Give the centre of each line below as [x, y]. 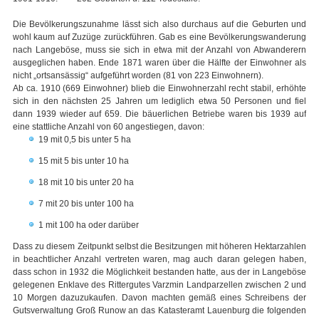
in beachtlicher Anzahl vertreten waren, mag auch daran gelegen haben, [159, 260]
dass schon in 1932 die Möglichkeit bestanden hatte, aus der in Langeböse [159, 272]
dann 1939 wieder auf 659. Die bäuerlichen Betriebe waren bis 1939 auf [159, 114]
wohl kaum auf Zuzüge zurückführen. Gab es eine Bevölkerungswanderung [159, 37]
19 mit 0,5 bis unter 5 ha [85, 140]
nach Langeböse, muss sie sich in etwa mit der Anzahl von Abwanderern [159, 50]
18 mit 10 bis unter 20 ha [86, 183]
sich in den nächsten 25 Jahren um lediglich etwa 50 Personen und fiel [159, 101]
